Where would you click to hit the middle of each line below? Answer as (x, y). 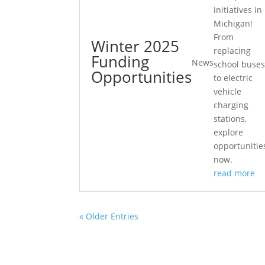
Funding (120, 61)
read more (235, 173)
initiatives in (238, 10)
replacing (232, 51)
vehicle (228, 92)
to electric (233, 78)
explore (229, 132)
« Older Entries (109, 216)
